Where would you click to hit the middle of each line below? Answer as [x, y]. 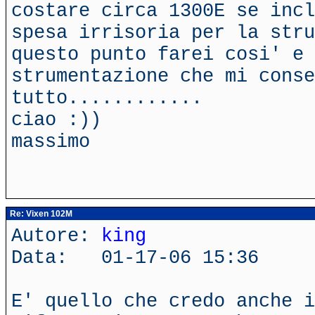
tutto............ [107, 98]
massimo [51, 142]
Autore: [56, 236]
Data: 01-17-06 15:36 [135, 258]
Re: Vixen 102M [40, 214]
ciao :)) [56, 120]
